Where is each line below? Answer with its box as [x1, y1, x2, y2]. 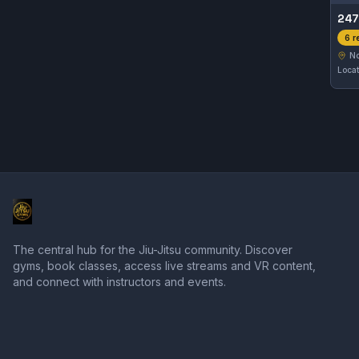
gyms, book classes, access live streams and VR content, [13, 259, 316, 272]
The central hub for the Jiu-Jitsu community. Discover [13, 243, 292, 256]
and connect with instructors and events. [13, 275, 226, 288]
